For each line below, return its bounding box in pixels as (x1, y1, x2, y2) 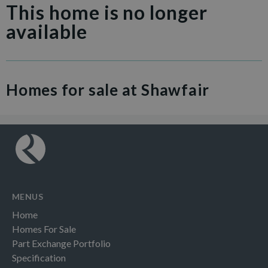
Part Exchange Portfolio (12, 237, 111, 249)
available (6, 20, 87, 43)
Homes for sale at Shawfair (6, 80, 209, 99)
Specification (12, 252, 66, 263)
